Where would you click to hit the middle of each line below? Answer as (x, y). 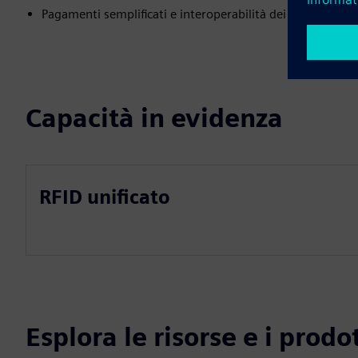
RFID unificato (105, 197)
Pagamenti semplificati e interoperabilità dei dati (176, 14)
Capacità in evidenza (154, 118)
